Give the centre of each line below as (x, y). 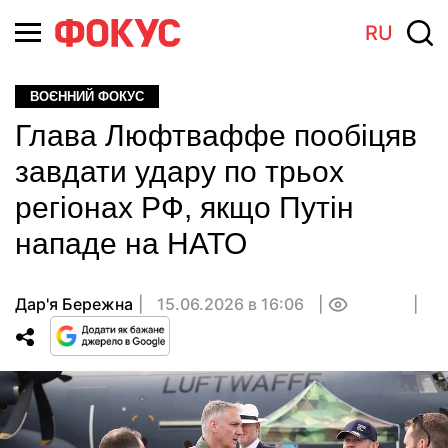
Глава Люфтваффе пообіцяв (216, 135)
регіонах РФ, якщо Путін (184, 207)
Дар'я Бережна (74, 304)
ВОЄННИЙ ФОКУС (87, 96)
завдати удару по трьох (179, 171)
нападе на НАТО (131, 243)
